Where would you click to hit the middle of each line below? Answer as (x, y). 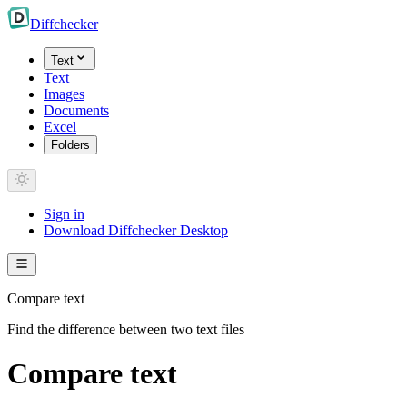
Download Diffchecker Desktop (136, 230)
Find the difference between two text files (126, 329)
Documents (76, 110)
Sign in (64, 214)
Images (64, 94)
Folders (70, 145)
